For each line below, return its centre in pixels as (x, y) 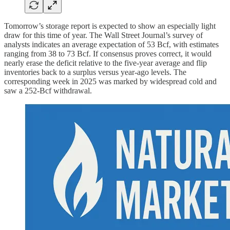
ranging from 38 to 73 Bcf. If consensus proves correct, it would (108, 53)
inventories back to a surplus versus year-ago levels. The (95, 72)
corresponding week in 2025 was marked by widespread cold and (110, 81)
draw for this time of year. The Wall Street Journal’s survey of (103, 35)
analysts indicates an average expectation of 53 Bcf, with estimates (111, 44)
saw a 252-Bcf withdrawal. (48, 90)
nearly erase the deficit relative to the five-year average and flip (106, 63)
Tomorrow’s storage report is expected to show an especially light (110, 26)
